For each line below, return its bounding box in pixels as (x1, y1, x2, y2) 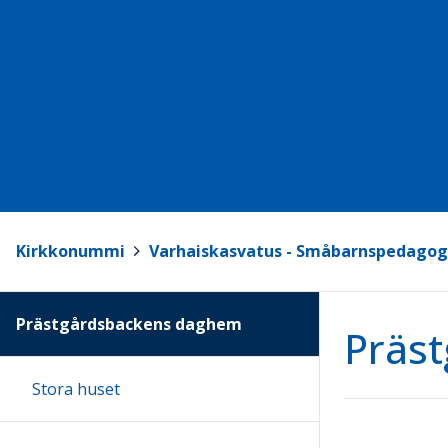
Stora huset (32, 377, 120, 400)
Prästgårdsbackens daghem (16, 312, 242, 335)
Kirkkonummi (16, 240, 125, 263)
